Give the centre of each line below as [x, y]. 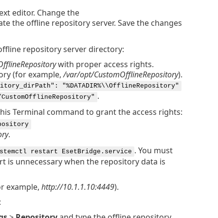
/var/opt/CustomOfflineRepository [120, 74]
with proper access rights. [105, 64]
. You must [153, 150]
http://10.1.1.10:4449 [78, 187]
